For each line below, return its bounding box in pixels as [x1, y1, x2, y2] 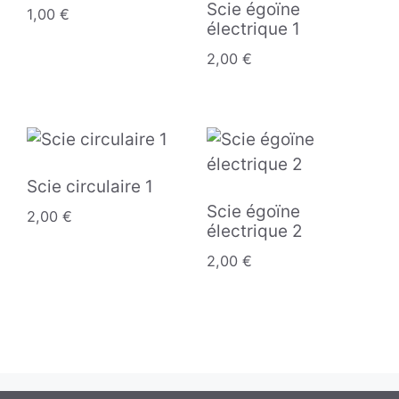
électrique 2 [206, 221, 303, 242]
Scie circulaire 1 [27, 176, 153, 198]
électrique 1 [206, 19, 300, 40]
